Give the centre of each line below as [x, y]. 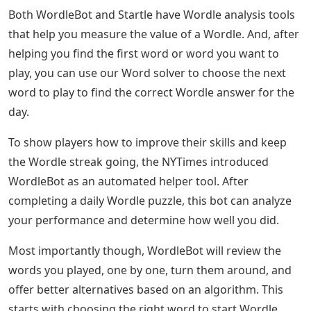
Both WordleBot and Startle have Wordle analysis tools [152, 14]
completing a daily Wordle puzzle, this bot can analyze [150, 200]
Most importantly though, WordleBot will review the [145, 250]
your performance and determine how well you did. [144, 220]
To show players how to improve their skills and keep [148, 142]
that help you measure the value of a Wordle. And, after [154, 34]
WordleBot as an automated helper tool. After [128, 181]
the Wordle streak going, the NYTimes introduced [138, 161]
